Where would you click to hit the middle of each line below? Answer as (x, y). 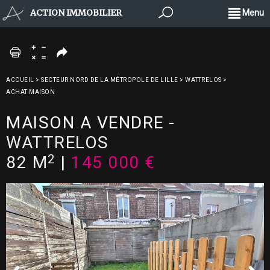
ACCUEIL (20, 80)
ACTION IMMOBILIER (76, 13)
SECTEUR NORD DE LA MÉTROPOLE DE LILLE (110, 80)
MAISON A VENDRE (85, 123)
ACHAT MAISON (30, 92)
